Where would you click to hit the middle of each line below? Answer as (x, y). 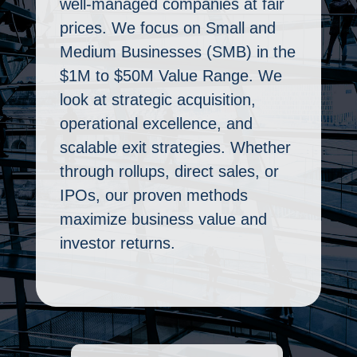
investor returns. (117, 243)
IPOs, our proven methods (153, 195)
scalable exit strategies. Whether (175, 147)
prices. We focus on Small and (167, 28)
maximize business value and (163, 219)
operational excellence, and (156, 124)
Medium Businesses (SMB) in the (177, 52)
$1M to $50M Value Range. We (171, 76)
